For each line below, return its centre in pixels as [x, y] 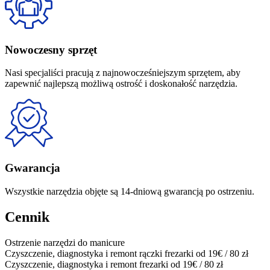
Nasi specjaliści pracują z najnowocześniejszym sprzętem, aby [123, 73]
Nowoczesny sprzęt [51, 49]
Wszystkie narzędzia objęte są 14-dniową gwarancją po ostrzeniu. [130, 191]
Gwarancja [33, 168]
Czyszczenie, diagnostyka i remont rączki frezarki [100, 253]
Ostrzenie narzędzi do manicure [65, 242]
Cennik [27, 217]
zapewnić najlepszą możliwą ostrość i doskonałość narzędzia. [121, 84]
